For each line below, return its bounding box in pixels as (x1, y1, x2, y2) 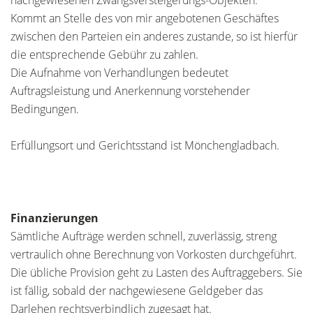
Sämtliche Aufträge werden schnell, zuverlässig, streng (10, 228, 277, 244)
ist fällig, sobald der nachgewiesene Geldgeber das (10, 283, 263, 298)
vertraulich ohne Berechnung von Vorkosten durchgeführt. (10, 247, 297, 262)
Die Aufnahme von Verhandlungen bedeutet (10, 65, 228, 80)
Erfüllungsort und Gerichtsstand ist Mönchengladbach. (10, 138, 279, 153)
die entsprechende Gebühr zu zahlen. (10, 47, 198, 62)
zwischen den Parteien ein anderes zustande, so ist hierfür (10, 29, 298, 44)
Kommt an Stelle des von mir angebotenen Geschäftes (10, 10, 279, 26)
